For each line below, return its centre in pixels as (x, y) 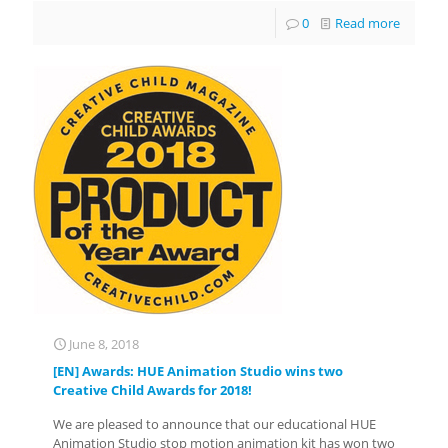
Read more (367, 22)
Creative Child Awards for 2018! (152, 389)
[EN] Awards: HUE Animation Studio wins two (198, 370)
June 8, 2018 (104, 343)
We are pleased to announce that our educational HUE (214, 423)
